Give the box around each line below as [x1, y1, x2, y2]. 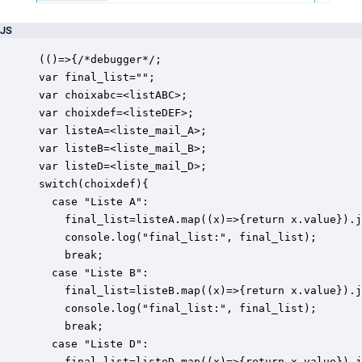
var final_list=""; [39, 70, 155, 83]
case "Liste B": [39, 266, 155, 279]
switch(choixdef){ [39, 177, 149, 190]
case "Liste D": [39, 337, 155, 350]
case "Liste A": [39, 195, 155, 208]
